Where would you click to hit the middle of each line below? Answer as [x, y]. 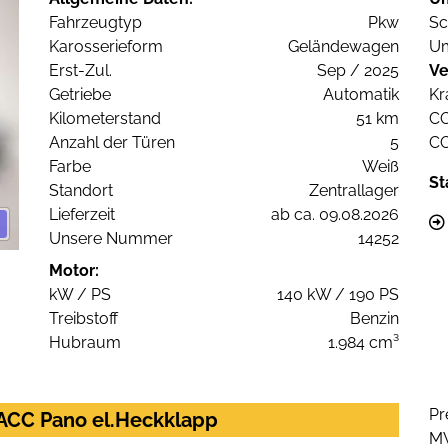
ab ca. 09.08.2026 [335, 215]
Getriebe [80, 95]
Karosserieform [106, 47]
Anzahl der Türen [112, 143]
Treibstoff [83, 319]
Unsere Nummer [111, 239]
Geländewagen [343, 47]
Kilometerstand [105, 119]
